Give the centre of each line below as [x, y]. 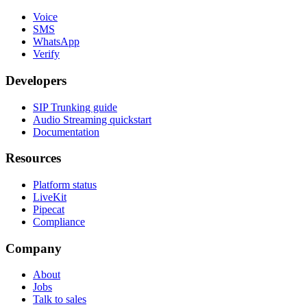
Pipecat [49, 209]
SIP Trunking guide [75, 107]
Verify [46, 54]
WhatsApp [56, 42]
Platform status [65, 185]
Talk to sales [60, 299]
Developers [36, 80]
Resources [33, 158]
